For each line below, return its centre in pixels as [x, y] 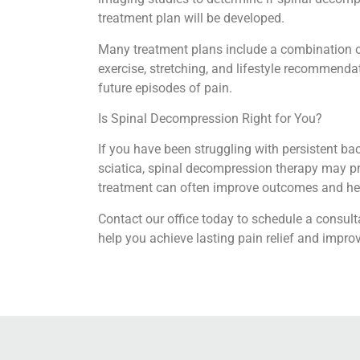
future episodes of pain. [167, 88]
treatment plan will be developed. [193, 18]
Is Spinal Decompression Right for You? [212, 119]
